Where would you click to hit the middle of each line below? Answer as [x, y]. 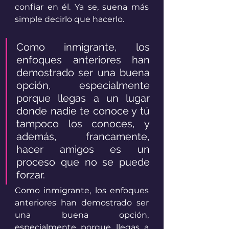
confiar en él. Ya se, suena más [82, 7]
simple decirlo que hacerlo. [70, 19]
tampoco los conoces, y [83, 124]
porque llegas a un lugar [83, 98]
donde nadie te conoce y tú [83, 111]
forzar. [32, 175]
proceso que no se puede [83, 162]
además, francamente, [83, 137]
